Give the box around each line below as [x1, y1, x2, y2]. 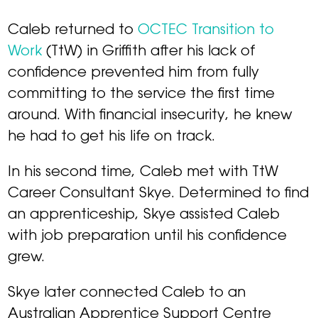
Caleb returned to [8, 23, 138, 38]
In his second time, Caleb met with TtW [8, 165, 279, 180]
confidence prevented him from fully [8, 66, 260, 81]
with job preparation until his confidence [8, 229, 287, 244]
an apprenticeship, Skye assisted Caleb [8, 208, 280, 223]
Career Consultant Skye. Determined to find [8, 187, 309, 202]
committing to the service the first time [8, 87, 275, 102]
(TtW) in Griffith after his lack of [42, 45, 256, 60]
